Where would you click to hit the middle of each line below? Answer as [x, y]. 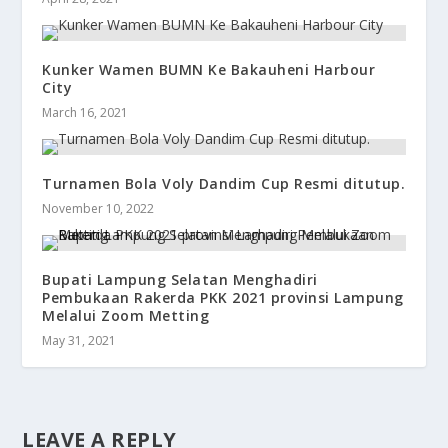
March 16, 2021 [85, 113]
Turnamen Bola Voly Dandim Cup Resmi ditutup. [224, 184]
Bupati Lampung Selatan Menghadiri [180, 280]
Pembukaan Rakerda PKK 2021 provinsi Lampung [223, 298]
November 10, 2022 [98, 209]
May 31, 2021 [79, 341]
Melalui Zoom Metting [126, 316]
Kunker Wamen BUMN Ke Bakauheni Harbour [209, 70]
